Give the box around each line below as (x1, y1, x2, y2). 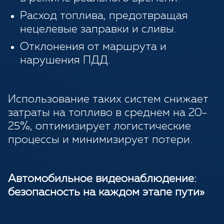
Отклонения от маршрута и (20, 41, 166, 53)
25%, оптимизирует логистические (8, 121, 191, 132)
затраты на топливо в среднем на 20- (8, 107, 207, 119)
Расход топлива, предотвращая (20, 10, 188, 22)
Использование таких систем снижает (8, 94, 208, 105)
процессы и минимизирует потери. (8, 134, 192, 146)
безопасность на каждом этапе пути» (8, 187, 204, 198)
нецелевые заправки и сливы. (20, 24, 176, 35)
